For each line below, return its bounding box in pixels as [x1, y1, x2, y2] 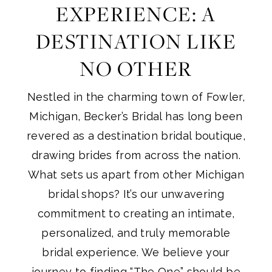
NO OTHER [80, 54, 192, 83]
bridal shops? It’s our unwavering [47, 188, 225, 201]
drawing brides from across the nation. [32, 149, 240, 162]
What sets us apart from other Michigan [28, 168, 244, 182]
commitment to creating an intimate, [37, 207, 235, 220]
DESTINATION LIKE [35, 27, 237, 55]
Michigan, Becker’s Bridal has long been [29, 110, 243, 123]
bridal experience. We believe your [42, 246, 230, 259]
